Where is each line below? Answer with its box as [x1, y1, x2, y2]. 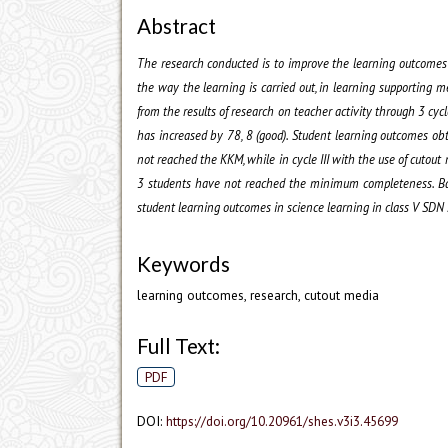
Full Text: [137, 333, 220, 358]
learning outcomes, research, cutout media [137, 286, 379, 305]
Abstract [137, 13, 216, 38]
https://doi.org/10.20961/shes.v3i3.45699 [166, 412, 398, 431]
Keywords [137, 252, 230, 277]
